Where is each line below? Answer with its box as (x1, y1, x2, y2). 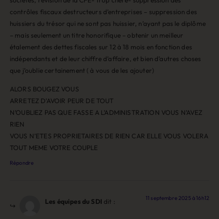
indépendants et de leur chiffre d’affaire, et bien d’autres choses (10, 54, 201, 63)
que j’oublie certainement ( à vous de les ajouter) (10, 66, 154, 75)
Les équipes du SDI (45, 197, 102, 206)
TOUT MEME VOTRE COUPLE (10, 143, 98, 153)
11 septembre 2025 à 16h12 (146, 195, 209, 202)
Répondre (10, 159, 34, 167)
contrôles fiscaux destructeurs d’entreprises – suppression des (10, 7, 197, 16)
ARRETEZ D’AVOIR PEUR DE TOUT (10, 96, 114, 106)
